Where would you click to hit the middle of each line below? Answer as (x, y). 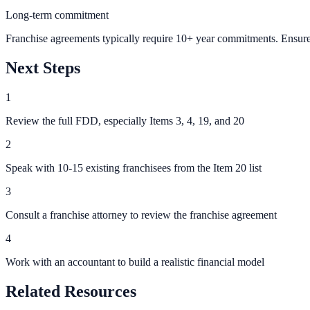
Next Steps (43, 68)
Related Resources (71, 291)
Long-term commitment (57, 15)
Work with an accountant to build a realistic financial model (135, 262)
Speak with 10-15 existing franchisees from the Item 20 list (134, 167)
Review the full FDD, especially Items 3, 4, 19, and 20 (125, 120)
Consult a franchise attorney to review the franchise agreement (141, 215)
